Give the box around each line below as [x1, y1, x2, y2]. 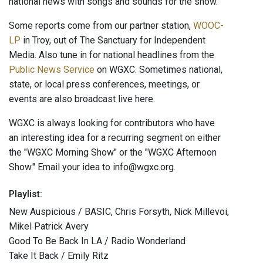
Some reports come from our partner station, [9, 20, 193, 32]
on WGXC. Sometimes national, [95, 64, 222, 76]
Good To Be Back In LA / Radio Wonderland [9, 235, 186, 247]
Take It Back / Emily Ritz [9, 250, 109, 262]
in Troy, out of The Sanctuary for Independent [21, 35, 205, 46]
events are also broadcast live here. [9, 93, 155, 105]
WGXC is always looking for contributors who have [9, 117, 215, 129]
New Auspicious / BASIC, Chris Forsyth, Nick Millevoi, [9, 206, 229, 218]
